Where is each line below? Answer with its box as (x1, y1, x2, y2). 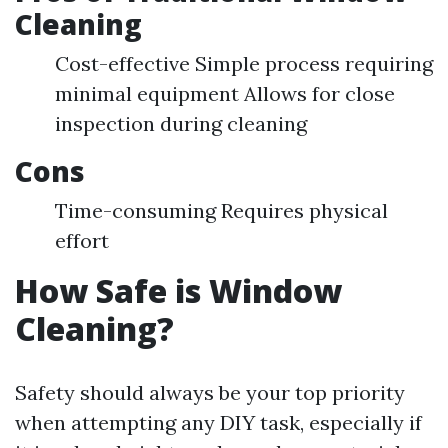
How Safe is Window (15, 269, 342, 312)
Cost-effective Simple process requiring (55, 51, 433, 76)
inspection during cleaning (55, 111, 307, 136)
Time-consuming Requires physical (55, 198, 388, 223)
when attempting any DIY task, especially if (15, 410, 422, 435)
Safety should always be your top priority (15, 380, 405, 405)
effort (55, 228, 109, 253)
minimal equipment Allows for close (55, 81, 395, 106)
